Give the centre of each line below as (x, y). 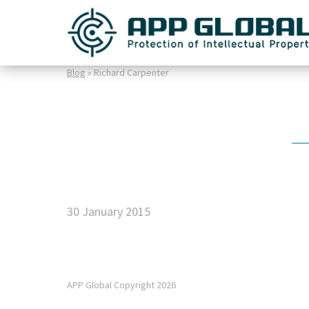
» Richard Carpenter (127, 72)
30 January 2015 (109, 211)
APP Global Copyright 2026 (121, 285)
